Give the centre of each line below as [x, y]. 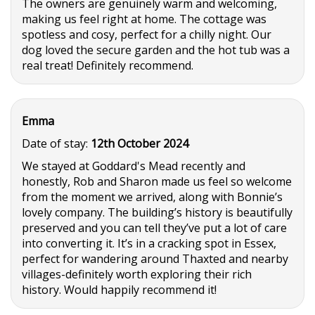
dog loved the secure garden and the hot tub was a [156, 50]
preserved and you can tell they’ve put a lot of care [154, 228]
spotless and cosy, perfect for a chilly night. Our [147, 34]
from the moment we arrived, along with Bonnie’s [152, 197]
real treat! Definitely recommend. [108, 65]
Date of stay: [56, 143]
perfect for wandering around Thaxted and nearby [155, 259]
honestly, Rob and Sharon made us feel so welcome [157, 181]
